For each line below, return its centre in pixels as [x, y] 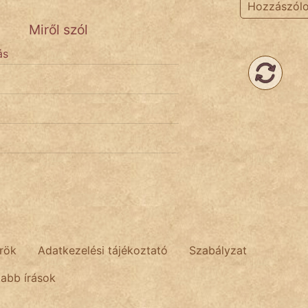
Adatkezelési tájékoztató [103, 250]
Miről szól [59, 29]
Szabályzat [218, 250]
